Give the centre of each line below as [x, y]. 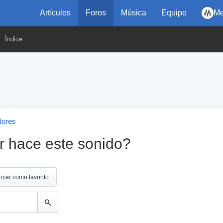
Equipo [174, 13]
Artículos [55, 13]
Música [134, 13]
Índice [14, 39]
